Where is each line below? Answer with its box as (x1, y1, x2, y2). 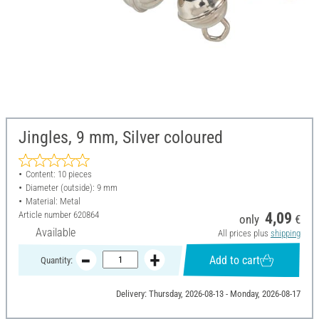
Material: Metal (25, 196, 80, 207)
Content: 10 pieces (25, 169, 92, 180)
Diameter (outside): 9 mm (25, 182, 117, 194)
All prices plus (217, 228, 271, 239)
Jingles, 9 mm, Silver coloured (19, 127, 223, 148)
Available (36, 226, 75, 240)
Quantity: (40, 254, 73, 266)
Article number (19, 209, 73, 221)
